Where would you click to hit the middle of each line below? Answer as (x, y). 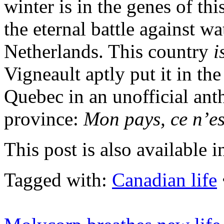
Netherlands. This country (109, 51)
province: (44, 119)
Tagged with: (58, 180)
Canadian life (164, 180)
